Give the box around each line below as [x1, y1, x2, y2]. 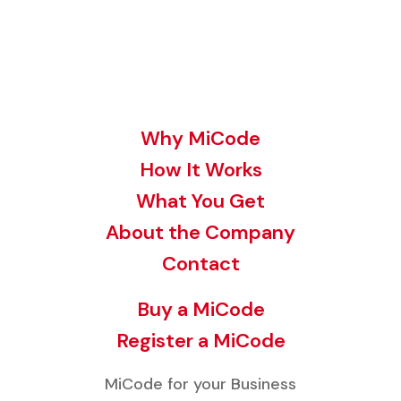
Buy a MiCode [136, 296, 265, 323]
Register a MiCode [115, 328, 286, 354]
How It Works [139, 157, 262, 183]
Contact [161, 251, 240, 277]
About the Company [106, 219, 295, 246]
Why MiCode [141, 125, 260, 152]
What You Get [136, 188, 265, 215]
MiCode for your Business [105, 373, 296, 396]
